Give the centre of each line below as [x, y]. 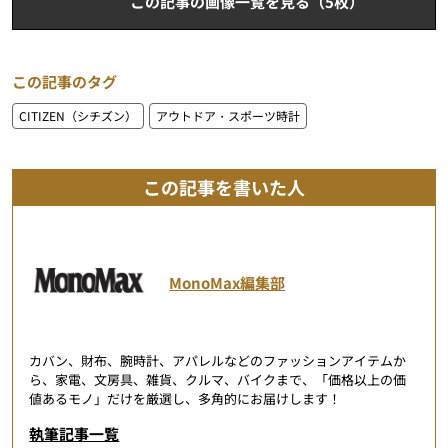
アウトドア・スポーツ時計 [227, 115]
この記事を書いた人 [224, 186]
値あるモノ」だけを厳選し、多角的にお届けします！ [185, 398]
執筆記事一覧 [74, 433]
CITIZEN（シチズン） [77, 115]
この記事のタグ [64, 81]
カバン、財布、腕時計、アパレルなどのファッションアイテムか [218, 360]
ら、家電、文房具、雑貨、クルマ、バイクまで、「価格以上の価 [218, 379]
